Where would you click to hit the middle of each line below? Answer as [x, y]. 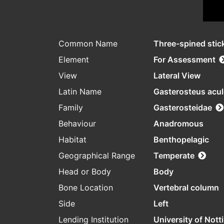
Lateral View [177, 76]
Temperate [174, 156]
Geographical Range [97, 156]
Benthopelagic [181, 140]
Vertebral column [186, 188]
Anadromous [178, 124]
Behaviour [77, 124]
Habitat [72, 140]
